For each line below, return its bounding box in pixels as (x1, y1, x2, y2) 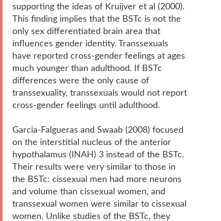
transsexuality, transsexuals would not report (12, 88, 187, 97)
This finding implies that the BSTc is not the (12, 14, 181, 23)
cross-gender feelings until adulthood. (12, 101, 160, 110)
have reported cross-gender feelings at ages (12, 51, 185, 60)
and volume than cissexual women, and (12, 187, 165, 196)
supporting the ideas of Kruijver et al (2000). (12, 2, 184, 11)
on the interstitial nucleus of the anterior (12, 138, 171, 147)
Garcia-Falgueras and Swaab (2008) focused (12, 125, 184, 134)
